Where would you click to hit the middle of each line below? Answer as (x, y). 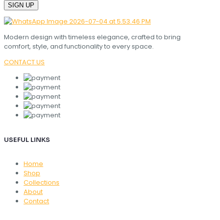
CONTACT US (24, 62)
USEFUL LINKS (27, 139)
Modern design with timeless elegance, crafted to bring (92, 37)
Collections (41, 183)
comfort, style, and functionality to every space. (79, 47)
